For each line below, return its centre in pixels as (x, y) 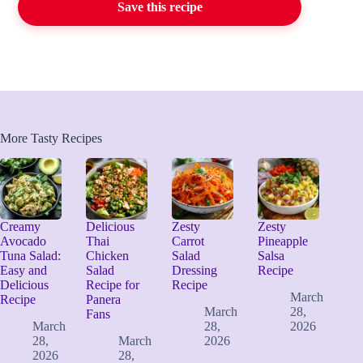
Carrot (188, 241)
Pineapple (283, 241)
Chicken (108, 255)
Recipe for (113, 284)
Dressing (195, 270)
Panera (104, 299)
